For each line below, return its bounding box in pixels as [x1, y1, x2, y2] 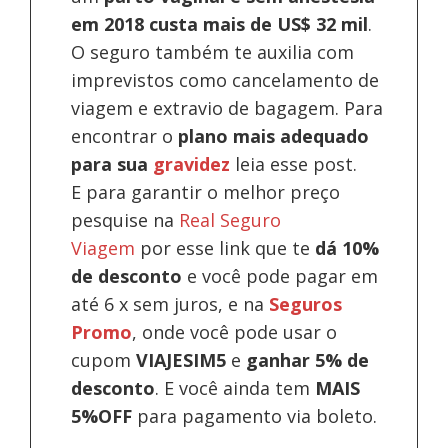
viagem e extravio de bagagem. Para [71, 95, 384, 120]
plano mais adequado [178, 123, 370, 148]
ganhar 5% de [246, 347, 370, 372]
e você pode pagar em [182, 263, 379, 288]
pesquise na [71, 207, 180, 232]
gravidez [153, 151, 231, 176]
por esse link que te [140, 235, 316, 260]
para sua [71, 151, 154, 176]
